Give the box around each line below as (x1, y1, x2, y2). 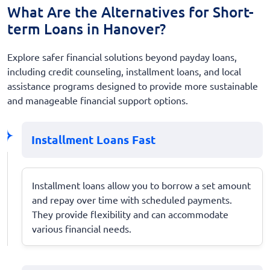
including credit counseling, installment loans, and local (7, 64, 241, 77)
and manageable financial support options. (7, 93, 188, 106)
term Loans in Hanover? (7, 19, 166, 38)
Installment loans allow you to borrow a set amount (32, 178, 251, 191)
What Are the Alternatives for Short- (7, 2, 254, 21)
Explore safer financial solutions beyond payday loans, (7, 50, 237, 63)
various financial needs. (32, 222, 131, 234)
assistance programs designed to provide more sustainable (7, 79, 258, 92)
